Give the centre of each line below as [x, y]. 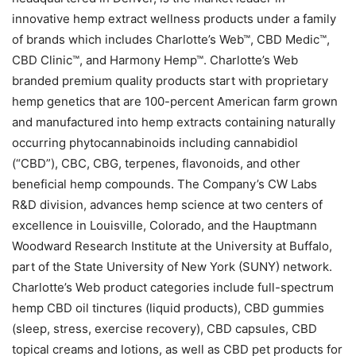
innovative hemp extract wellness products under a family [174, 19]
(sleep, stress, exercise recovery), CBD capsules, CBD [164, 329]
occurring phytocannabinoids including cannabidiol [155, 143]
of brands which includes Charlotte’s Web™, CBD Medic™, [171, 40]
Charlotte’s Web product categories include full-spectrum [173, 288]
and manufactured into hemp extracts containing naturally [174, 122]
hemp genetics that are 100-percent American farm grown [175, 102]
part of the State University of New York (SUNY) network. [172, 267]
